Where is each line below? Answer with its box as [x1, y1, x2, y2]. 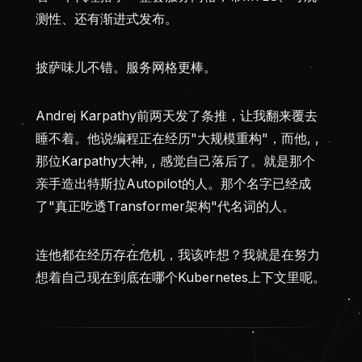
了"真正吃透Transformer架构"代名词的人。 [36, 198, 295, 215]
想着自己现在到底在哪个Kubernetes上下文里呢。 [36, 269, 326, 286]
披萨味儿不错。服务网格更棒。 [36, 59, 217, 76]
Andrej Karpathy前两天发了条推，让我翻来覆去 [36, 107, 318, 124]
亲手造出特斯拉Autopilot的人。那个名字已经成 [36, 175, 311, 192]
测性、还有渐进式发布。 [36, 11, 178, 27]
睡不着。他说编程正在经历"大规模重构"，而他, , [36, 130, 319, 147]
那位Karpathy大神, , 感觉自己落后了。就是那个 [36, 153, 315, 170]
